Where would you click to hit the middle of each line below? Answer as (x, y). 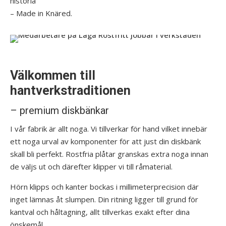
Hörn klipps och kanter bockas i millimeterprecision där (104, 187)
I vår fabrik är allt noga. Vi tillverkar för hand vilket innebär (109, 129)
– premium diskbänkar (60, 110)
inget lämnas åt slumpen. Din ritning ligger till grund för (104, 199)
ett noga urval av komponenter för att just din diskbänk (105, 141)
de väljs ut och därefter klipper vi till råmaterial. (91, 166)
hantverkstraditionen (70, 91)
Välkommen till (53, 75)
